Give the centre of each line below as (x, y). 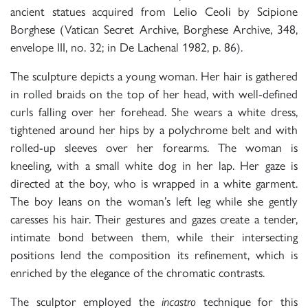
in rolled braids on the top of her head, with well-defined (154, 93)
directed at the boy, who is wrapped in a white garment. (154, 183)
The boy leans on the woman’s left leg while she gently (154, 201)
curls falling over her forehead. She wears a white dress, (154, 111)
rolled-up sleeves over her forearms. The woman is (154, 147)
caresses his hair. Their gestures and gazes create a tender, (154, 219)
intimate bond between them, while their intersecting (154, 236)
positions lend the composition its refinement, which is (154, 254)
